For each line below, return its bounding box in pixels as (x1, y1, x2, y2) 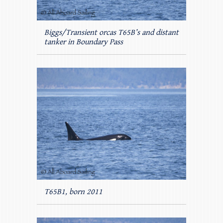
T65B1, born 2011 (44, 187, 103, 197)
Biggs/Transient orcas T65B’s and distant (44, 27, 179, 37)
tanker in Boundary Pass (44, 37, 123, 47)
